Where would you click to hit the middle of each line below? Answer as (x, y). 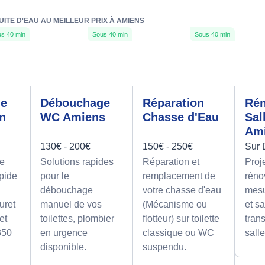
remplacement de (179, 176)
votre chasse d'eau (182, 190)
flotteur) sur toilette (181, 219)
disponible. (63, 247)
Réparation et (171, 162)
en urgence (64, 233)
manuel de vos (71, 205)
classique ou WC (178, 233)
